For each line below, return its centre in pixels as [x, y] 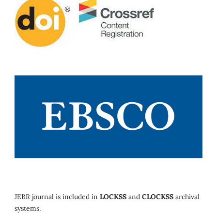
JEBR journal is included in [57, 197]
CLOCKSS [158, 197]
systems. [28, 209]
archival [186, 197]
